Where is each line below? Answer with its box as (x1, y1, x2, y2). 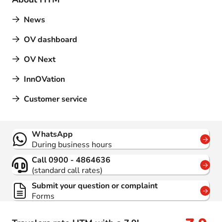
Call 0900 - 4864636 (32, 155, 111, 166)
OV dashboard (24, 34, 77, 45)
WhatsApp (32, 129, 73, 140)
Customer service (24, 94, 87, 105)
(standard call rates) (32, 165, 103, 176)
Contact (11, 120, 54, 136)
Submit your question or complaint (32, 180, 158, 191)
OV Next (24, 54, 55, 65)
